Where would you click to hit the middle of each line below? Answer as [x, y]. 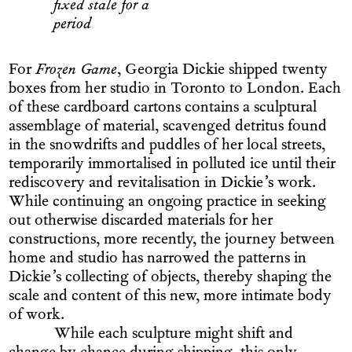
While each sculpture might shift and [174, 335]
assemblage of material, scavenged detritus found [168, 127]
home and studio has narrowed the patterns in [158, 259]
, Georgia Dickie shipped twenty [223, 71]
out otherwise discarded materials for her [141, 222]
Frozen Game [77, 71]
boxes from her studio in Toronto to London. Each [175, 90]
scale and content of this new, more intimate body [170, 297]
